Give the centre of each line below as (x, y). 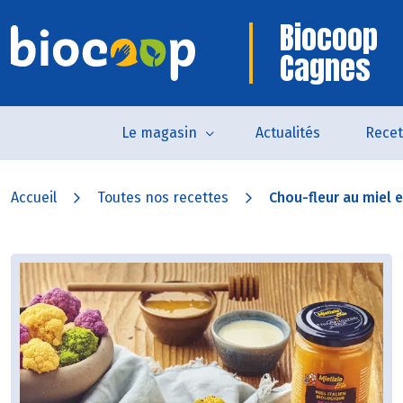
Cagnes (325, 68)
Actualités (287, 133)
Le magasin (159, 133)
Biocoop (329, 37)
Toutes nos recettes (163, 197)
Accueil (34, 197)
